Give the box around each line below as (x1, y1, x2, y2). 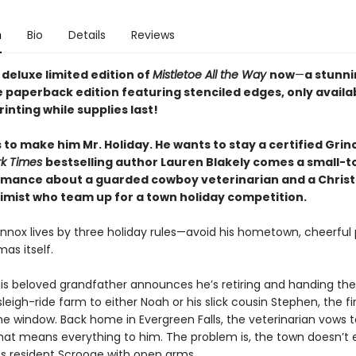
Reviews (130, 27, 175, 43)
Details (68, 27, 106, 43)
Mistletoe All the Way (152, 67, 269, 83)
